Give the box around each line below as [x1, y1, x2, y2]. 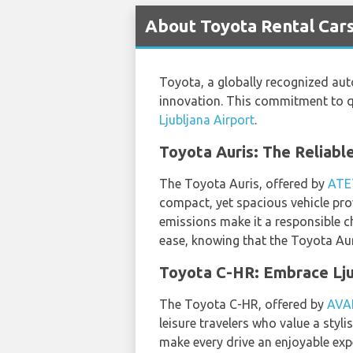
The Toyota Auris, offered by [159, 176, 328, 191]
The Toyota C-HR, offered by [159, 296, 327, 311]
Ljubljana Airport [159, 112, 255, 127]
